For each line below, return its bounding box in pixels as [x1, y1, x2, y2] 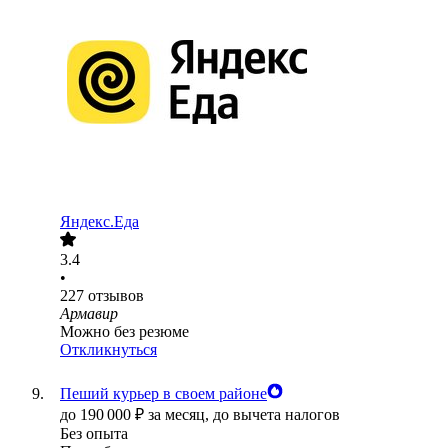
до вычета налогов [213, 406, 340, 424]
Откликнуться [60, 341, 157, 359]
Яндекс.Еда [60, 213, 139, 231]
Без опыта [60, 425, 128, 443]
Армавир [60, 305, 118, 323]
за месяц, [148, 406, 213, 424]
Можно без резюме [60, 323, 189, 341]
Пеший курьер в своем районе [60, 385, 267, 403]
